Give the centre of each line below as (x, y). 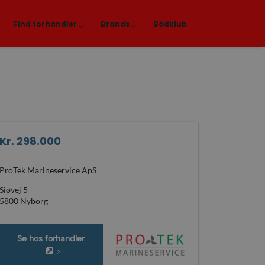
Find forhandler (45, 24)
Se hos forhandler (51, 238)
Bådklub (170, 24)
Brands (115, 24)
